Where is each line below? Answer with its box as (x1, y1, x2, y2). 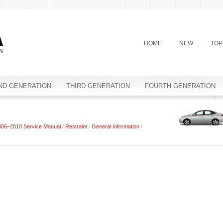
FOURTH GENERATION (145, 82, 216, 90)
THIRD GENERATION (66, 82, 130, 90)
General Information (92, 123, 139, 129)
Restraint (65, 123, 87, 129)
